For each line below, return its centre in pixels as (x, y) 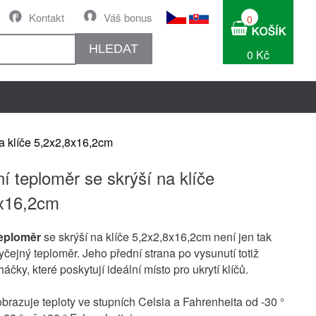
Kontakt (47, 17)
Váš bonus (128, 17)
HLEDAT (114, 48)
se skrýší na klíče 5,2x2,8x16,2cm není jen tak (156, 237)
